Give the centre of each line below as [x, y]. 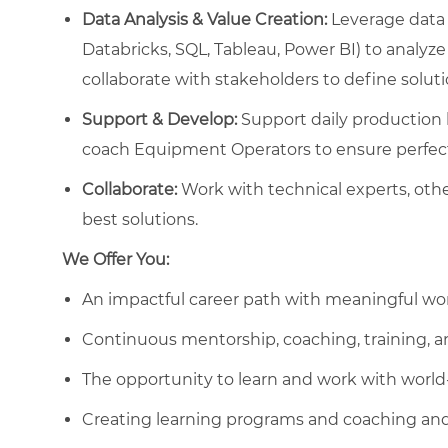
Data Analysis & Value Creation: [204, 19]
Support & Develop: [159, 119]
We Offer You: [115, 259]
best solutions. [140, 219]
